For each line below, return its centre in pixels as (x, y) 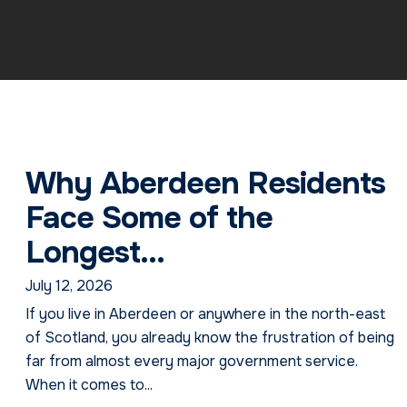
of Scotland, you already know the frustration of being (209, 337)
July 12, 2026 (69, 285)
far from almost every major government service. (191, 361)
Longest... (94, 252)
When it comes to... (89, 384)
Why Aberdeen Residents (205, 183)
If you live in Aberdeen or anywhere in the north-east (205, 313)
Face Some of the (149, 217)
